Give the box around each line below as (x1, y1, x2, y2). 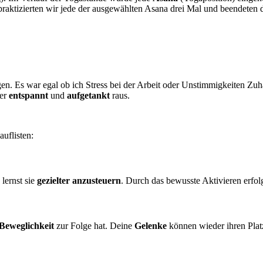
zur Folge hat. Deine (54, 221, 134, 231)
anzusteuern (72, 175, 121, 186)
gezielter (37, 175, 70, 186)
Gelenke (134, 221, 167, 231)
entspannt (9, 90, 48, 100)
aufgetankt (67, 90, 110, 100)
